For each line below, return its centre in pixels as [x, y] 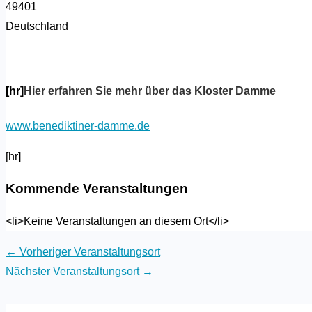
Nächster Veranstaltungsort [74, 272]
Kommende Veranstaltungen [97, 189]
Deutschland [37, 26]
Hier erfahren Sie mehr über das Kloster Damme [150, 91]
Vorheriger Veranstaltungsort [88, 252]
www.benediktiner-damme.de [78, 125]
